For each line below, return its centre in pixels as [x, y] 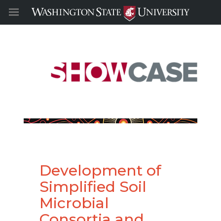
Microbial [74, 203]
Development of [100, 170]
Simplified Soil [93, 187]
